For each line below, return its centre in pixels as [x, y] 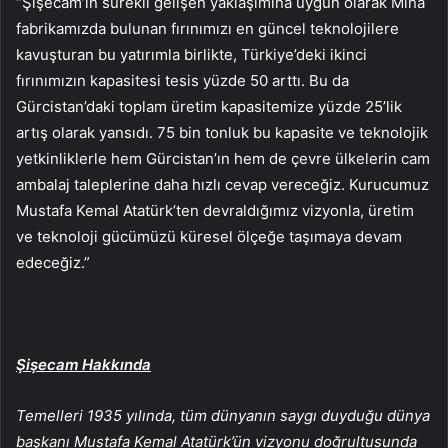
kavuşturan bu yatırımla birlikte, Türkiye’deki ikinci [191, 54]
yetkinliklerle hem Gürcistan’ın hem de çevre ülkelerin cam [223, 158]
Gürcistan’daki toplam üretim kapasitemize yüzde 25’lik [209, 106]
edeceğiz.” [53, 262]
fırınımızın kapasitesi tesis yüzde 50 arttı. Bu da [182, 80]
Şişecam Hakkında [83, 364]
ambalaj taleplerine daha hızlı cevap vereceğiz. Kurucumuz [222, 184]
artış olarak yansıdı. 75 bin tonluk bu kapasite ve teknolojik [222, 132]
